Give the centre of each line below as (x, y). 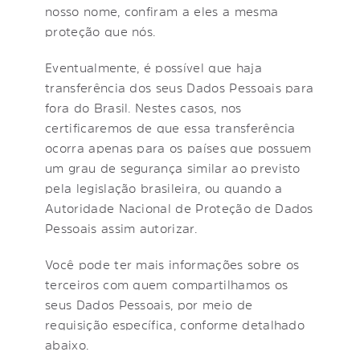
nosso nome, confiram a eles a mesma (162, 11)
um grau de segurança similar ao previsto (173, 168)
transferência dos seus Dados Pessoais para (180, 87)
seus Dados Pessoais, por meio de (149, 304)
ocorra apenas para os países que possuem (178, 147)
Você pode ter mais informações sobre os (172, 264)
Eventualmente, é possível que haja (153, 67)
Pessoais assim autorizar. (121, 228)
